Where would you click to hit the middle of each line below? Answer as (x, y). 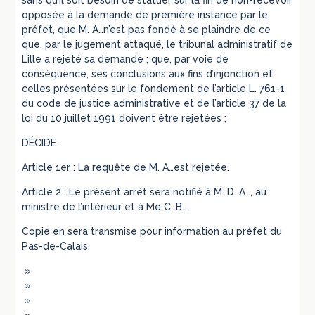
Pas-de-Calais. (56, 246)
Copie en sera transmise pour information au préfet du (152, 232)
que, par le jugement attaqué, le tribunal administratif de (157, 45)
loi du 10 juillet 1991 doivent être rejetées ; (124, 118)
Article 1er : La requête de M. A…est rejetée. (126, 168)
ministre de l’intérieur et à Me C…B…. (106, 207)
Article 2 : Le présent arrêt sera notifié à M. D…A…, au (144, 192)
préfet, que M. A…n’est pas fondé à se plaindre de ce (147, 30)
